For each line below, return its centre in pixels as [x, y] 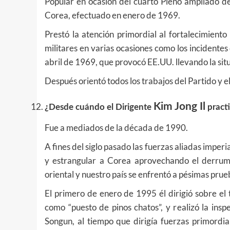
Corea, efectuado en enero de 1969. [112, 15]
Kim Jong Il [179, 106]
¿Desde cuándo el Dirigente [99, 107]
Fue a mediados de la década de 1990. [116, 127]
